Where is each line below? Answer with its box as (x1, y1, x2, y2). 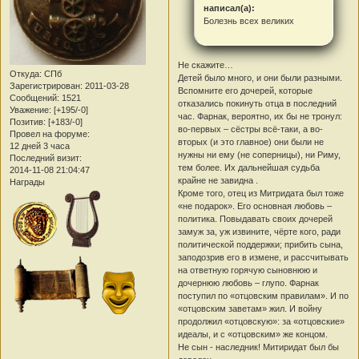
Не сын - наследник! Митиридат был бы (178, 341, 340, 352)
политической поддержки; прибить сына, (178, 239, 344, 249)
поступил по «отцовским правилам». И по (178, 290, 349, 301)
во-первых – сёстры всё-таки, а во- (178, 123, 324, 134)
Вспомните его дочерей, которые (178, 85, 313, 95)
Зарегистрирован (10, 81, 80, 91)
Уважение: (10, 105, 51, 115)
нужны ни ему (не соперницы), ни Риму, (178, 149, 341, 159)
